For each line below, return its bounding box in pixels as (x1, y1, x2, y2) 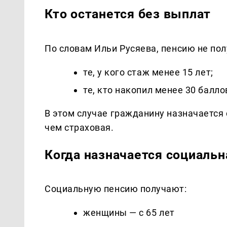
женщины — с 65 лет (83, 207, 175, 218)
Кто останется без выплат (45, 7, 211, 22)
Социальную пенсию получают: (45, 183, 187, 195)
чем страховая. (45, 122, 114, 133)
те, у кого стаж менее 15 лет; (83, 66, 213, 78)
